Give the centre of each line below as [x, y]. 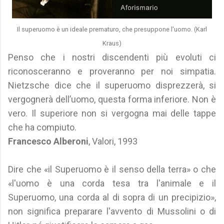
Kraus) [112, 43]
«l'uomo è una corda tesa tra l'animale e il [112, 183]
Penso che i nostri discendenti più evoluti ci [112, 57]
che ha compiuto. [42, 127]
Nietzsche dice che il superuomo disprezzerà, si [112, 85]
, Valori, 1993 [113, 141]
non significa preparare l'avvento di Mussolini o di [112, 211]
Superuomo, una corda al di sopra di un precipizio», [112, 197]
